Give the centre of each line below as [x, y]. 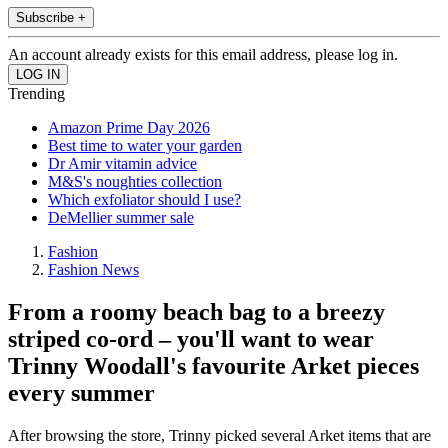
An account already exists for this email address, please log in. [203, 55]
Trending [36, 94]
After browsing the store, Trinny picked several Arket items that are [219, 436]
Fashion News [93, 270]
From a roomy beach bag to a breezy [196, 312]
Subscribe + [51, 18]
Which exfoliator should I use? [144, 200]
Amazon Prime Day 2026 [129, 128]
